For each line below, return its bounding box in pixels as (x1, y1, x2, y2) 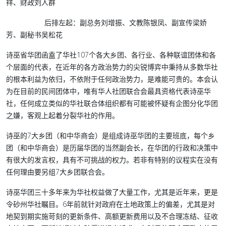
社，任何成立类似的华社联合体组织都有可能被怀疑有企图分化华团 (6, 98, 218, 108)
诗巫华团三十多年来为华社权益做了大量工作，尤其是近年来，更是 (6, 187, 218, 197)
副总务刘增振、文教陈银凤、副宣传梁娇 (80, 18, 207, 27)
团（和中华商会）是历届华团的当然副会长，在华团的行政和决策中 (6, 143, 218, 152)
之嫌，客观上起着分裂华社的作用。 (6, 110, 119, 120)
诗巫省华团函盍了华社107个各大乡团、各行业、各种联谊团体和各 (6, 50, 216, 60)
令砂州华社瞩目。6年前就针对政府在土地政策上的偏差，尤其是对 (6, 199, 215, 209)
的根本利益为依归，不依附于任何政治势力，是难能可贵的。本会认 (6, 74, 218, 84)
